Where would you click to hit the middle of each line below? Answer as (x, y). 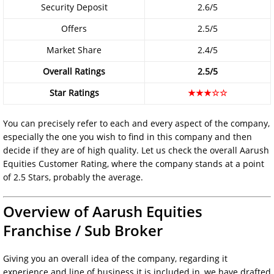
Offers (74, 28)
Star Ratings (74, 93)
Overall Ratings (74, 71)
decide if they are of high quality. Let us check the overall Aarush (136, 150)
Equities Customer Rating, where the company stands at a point (134, 164)
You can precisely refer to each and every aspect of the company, (136, 123)
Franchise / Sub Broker (83, 230)
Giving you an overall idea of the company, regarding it (115, 258)
